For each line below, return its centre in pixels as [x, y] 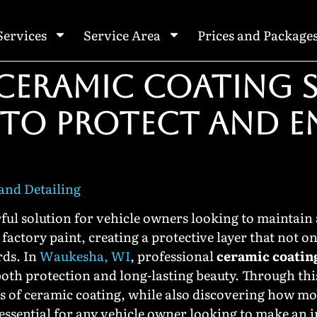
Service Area [122, 35]
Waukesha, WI [85, 256]
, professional [173, 256]
